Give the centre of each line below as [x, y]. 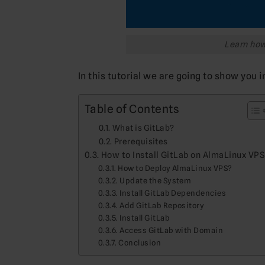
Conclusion [140, 242]
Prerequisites [141, 141]
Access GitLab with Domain [172, 230]
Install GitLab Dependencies [173, 193]
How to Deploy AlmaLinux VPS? [175, 168]
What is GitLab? [143, 127]
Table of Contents [132, 109]
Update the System [156, 180]
